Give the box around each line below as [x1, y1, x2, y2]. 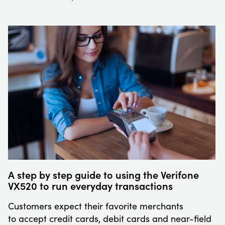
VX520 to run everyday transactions [8, 178, 173, 193]
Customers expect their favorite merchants [8, 200, 183, 212]
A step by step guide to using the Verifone [8, 167, 199, 182]
